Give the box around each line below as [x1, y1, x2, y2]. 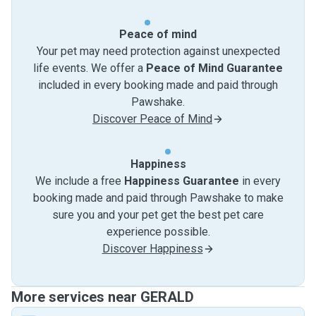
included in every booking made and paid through [38, 78, 278, 92]
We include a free [35, 174, 124, 188]
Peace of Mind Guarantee [146, 61, 283, 75]
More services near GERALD [11, 288, 194, 305]
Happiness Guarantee [124, 174, 239, 188]
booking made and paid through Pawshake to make [32, 191, 284, 205]
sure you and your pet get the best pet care [52, 208, 264, 221]
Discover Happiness [102, 242, 203, 255]
